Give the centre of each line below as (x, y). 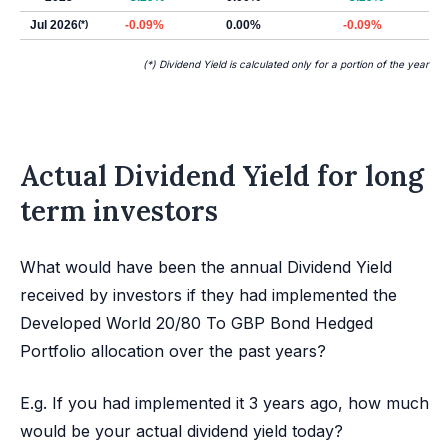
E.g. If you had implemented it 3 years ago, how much (224, 403)
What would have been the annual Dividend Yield (206, 267)
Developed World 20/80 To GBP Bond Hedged (196, 323)
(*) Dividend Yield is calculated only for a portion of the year (286, 64)
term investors (119, 211)
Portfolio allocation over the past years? (173, 351)
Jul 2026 (54, 25)
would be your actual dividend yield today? (181, 431)
